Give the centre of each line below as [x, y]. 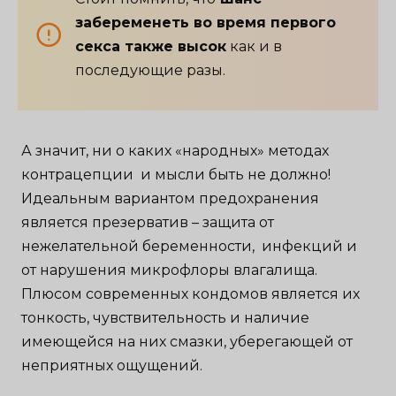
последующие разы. [150, 70]
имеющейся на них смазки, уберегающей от [187, 342]
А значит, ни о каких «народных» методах [175, 151]
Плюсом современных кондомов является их [191, 294]
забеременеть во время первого [206, 23]
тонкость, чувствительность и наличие [166, 318]
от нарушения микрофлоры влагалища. [170, 270]
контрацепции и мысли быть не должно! [176, 175]
